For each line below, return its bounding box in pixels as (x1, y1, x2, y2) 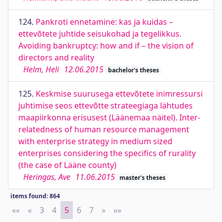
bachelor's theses (108, 66, 159, 74)
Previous (32, 205, 64, 216)
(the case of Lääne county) (18, 160, 116, 170)
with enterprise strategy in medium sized (18, 136, 172, 147)
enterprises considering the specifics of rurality (18, 148, 196, 159)
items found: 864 (10, 192, 60, 200)
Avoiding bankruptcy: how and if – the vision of (18, 40, 194, 51)
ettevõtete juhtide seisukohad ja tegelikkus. (18, 28, 181, 39)
